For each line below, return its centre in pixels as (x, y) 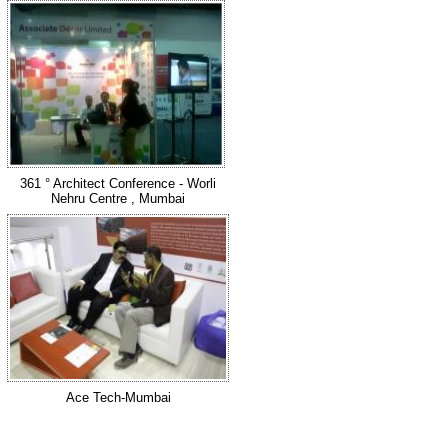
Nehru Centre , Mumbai (118, 198)
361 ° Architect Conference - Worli (118, 183)
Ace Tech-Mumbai (118, 397)
